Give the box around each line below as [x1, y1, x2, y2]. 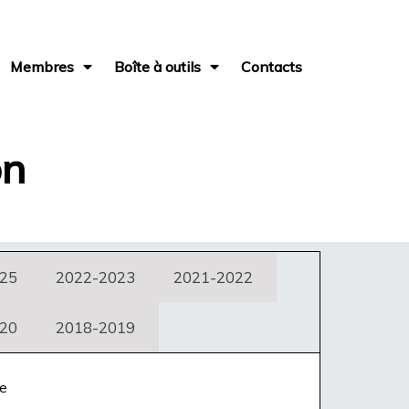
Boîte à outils [114, 58, 202, 77]
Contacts [241, 58, 303, 77]
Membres [10, 58, 75, 77]
